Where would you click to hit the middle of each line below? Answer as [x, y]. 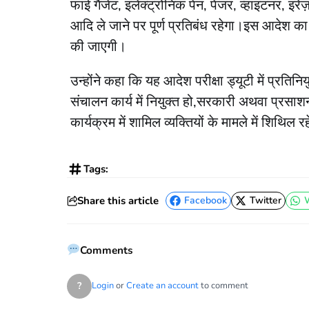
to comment [223, 286]
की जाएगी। [98, 47]
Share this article [118, 201]
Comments [107, 250]
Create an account [162, 286]
